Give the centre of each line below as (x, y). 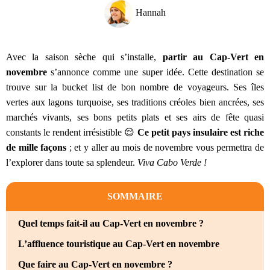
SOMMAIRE (135, 196)
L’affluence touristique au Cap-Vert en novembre (120, 244)
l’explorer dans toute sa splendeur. (72, 163)
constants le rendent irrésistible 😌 (72, 133)
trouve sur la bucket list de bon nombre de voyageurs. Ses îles (135, 87)
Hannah (149, 12)
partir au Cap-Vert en (213, 57)
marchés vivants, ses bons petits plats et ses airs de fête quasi (135, 118)
